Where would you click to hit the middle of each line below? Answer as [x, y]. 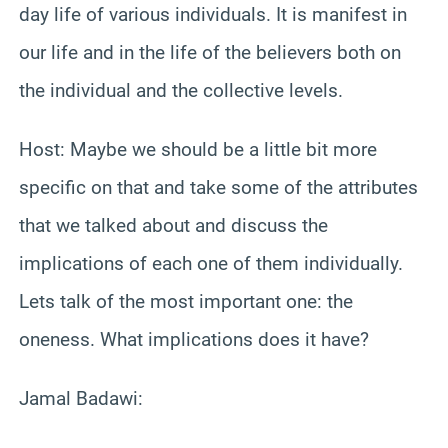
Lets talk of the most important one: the [186, 301]
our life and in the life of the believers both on [210, 52]
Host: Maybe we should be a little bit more [198, 149]
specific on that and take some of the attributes [218, 187]
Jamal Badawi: [81, 398]
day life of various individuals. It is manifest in [213, 14]
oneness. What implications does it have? [194, 339]
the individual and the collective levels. [181, 90]
